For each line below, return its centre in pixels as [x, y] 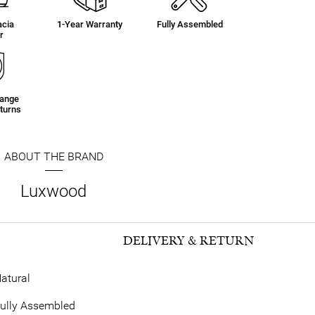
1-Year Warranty [89, 24]
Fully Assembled [190, 24]
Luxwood [53, 191]
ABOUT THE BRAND [53, 156]
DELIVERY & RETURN [188, 241]
